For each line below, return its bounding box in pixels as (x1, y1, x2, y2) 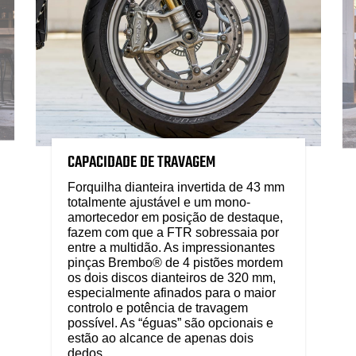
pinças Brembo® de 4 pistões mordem (67, 255, 283, 269)
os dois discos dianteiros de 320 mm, (67, 270, 276, 284)
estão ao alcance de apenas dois (67, 331, 253, 345)
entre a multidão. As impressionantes (67, 240, 275, 254)
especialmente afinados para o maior (67, 285, 276, 300)
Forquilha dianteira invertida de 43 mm (67, 180, 284, 194)
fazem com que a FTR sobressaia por (67, 225, 279, 239)
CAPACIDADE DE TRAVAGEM (67, 149, 215, 175)
